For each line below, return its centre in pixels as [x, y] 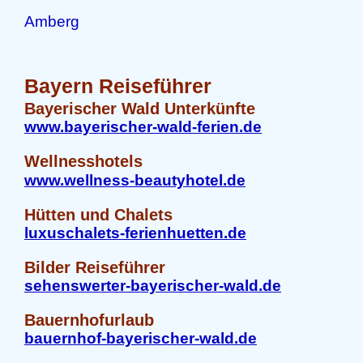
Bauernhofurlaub [89, 320]
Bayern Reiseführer [118, 86]
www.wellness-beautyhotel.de [135, 180]
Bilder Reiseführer [95, 267]
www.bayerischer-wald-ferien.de [143, 127]
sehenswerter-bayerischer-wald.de [153, 286]
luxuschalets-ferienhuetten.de [135, 233]
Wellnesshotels [83, 161]
